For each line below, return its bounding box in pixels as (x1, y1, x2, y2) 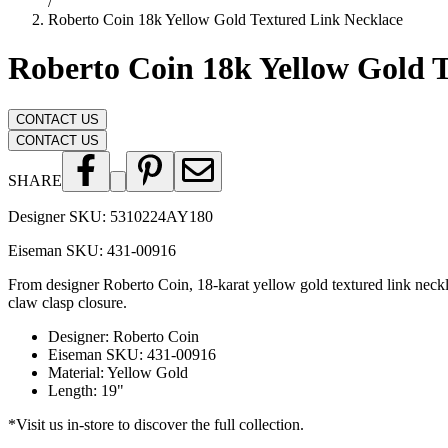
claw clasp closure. (8, 293, 127, 311)
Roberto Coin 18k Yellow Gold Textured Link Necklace (48, 11, 403, 28)
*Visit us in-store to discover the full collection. (8, 415, 304, 433)
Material (48, 363, 100, 381)
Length (48, 381, 93, 399)
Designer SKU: (8, 207, 106, 225)
